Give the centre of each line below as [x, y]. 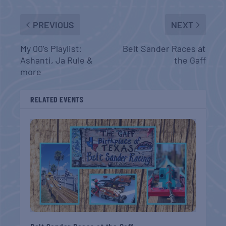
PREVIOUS [54, 24]
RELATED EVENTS [57, 99]
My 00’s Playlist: [51, 48]
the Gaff [190, 60]
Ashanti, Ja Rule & [57, 60]
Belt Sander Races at [164, 48]
